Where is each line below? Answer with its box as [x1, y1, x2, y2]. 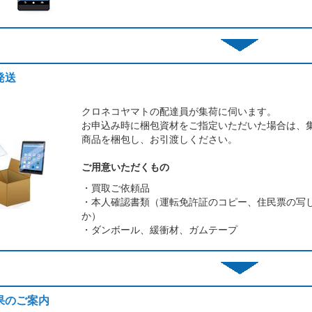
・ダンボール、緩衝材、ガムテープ [81, 222, 238, 236]
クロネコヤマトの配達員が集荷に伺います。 [81, 104, 277, 118]
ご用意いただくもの [81, 159, 170, 173]
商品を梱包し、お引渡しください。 [81, 132, 238, 146]
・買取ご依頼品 [81, 180, 150, 194]
